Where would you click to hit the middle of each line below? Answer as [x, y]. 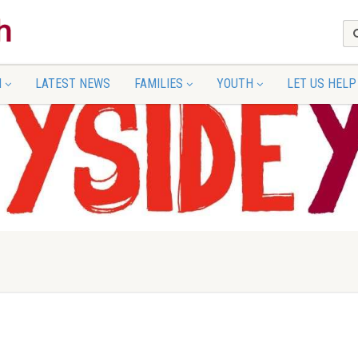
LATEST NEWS [72, 84]
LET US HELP [321, 84]
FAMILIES [158, 84]
